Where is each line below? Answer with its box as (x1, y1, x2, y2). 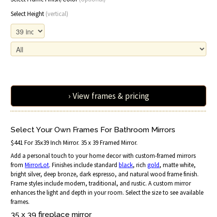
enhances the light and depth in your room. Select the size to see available (11, 188, 204, 197)
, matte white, (159, 160, 196, 169)
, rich (133, 160, 148, 169)
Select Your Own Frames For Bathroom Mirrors (11, 124, 176, 134)
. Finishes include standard (49, 160, 119, 169)
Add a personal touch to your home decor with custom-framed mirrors (11, 151, 196, 160)
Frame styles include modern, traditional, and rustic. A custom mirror (11, 179, 191, 187)
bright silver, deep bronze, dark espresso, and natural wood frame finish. (11, 170, 199, 178)
